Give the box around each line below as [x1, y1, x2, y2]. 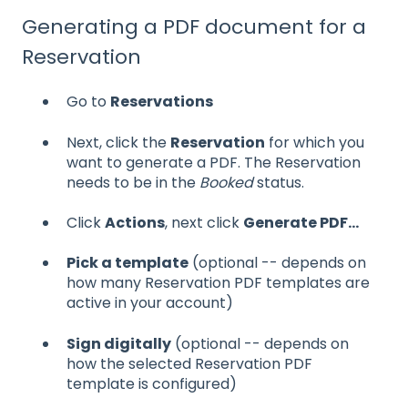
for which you [265, 131, 364, 153]
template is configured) [66, 372, 237, 394]
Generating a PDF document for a [22, 12, 366, 41]
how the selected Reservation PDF [66, 352, 312, 374]
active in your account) [66, 292, 233, 314]
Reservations [110, 91, 213, 113]
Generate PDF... [243, 212, 359, 234]
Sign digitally [66, 332, 171, 354]
